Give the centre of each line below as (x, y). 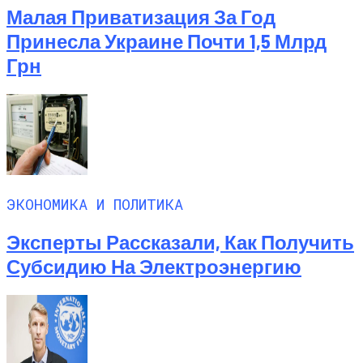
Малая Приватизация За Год (141, 17)
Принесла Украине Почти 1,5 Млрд (167, 41)
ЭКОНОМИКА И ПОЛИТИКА (95, 203)
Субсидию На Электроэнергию (154, 266)
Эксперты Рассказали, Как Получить (180, 241)
